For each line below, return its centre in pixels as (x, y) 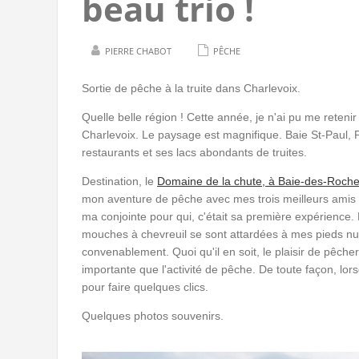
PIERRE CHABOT (138, 51)
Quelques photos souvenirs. (153, 316)
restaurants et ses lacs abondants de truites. (196, 152)
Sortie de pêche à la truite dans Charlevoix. (191, 88)
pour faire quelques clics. (145, 287)
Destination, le (119, 181)
